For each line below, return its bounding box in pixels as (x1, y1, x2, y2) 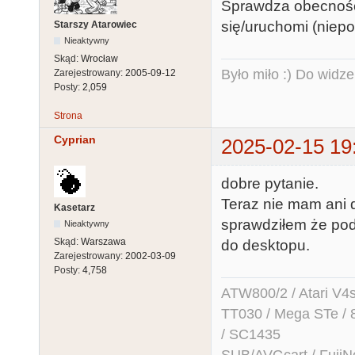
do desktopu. (221, 236, 310, 254)
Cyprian (54, 133, 96, 147)
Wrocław (81, 53, 118, 65)
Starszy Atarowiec (54, 19, 137, 31)
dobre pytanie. (221, 174, 319, 192)
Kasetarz (54, 201, 95, 213)
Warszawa (81, 235, 126, 247)
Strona (54, 110, 82, 122)
